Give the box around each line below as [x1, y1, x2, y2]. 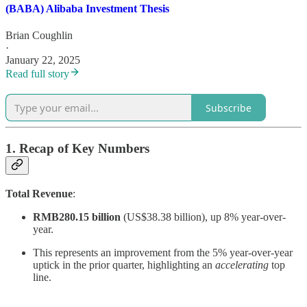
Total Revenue [5, 187, 73, 199]
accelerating [215, 258, 269, 271]
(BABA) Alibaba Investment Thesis [5, 3, 169, 15]
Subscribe [206, 101, 251, 114]
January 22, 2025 [5, 54, 80, 66]
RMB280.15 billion [33, 210, 121, 223]
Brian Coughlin [5, 29, 73, 42]
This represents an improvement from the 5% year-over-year [33, 246, 293, 258]
